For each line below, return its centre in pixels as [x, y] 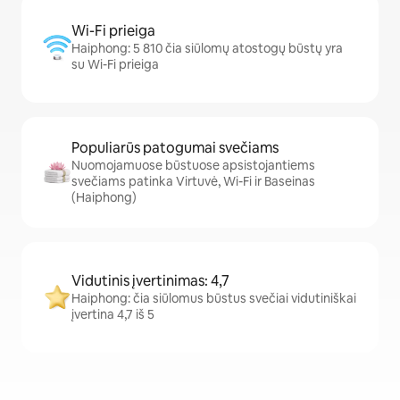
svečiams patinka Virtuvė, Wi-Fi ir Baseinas [193, 182]
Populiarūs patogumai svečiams [175, 148]
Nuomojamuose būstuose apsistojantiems [193, 166]
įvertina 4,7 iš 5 [113, 315]
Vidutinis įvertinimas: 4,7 [150, 281]
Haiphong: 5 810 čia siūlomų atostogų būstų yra [207, 49]
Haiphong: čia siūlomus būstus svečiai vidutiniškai [214, 299]
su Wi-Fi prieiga [115, 65]
